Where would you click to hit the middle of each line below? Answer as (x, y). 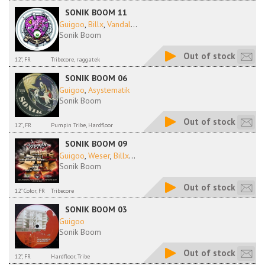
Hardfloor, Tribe (70, 256)
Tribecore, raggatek (75, 59)
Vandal (119, 24)
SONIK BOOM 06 (96, 78)
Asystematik (109, 90)
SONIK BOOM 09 (96, 144)
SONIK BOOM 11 (96, 12)
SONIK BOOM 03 (96, 209)
